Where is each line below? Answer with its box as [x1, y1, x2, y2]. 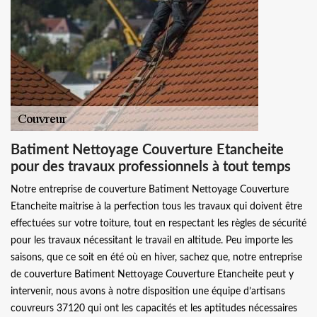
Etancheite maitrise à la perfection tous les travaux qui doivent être [11, 201, 302, 212]
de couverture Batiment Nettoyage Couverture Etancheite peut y [11, 269, 294, 279]
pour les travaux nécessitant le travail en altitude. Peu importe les [11, 235, 293, 246]
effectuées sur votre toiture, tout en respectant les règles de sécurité [11, 218, 306, 229]
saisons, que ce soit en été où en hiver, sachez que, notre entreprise [11, 252, 302, 263]
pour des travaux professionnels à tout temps [11, 159, 291, 174]
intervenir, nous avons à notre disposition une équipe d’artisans [11, 286, 285, 296]
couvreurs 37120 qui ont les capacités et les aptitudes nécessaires [11, 303, 297, 313]
